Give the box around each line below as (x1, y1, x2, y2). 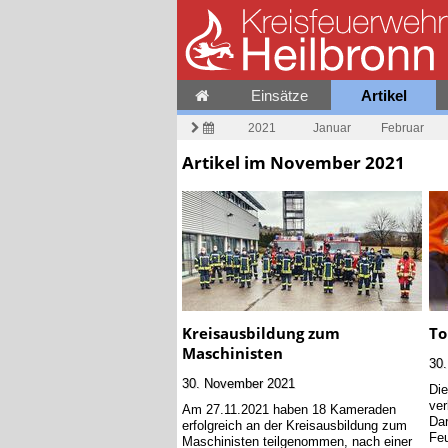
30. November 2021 (182, 375, 295, 392)
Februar (380, 120, 424, 135)
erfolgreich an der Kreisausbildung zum (182, 417, 407, 434)
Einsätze (250, 87, 308, 104)
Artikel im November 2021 (182, 151, 405, 175)
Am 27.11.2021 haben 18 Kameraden (182, 401, 396, 418)
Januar (313, 120, 351, 135)
